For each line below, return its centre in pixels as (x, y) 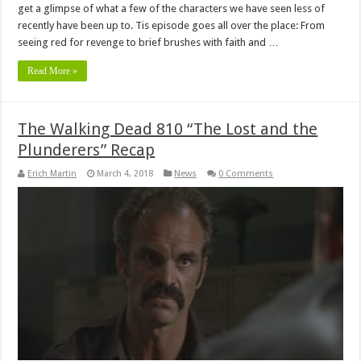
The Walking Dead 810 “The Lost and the (168, 129)
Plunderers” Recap (87, 149)
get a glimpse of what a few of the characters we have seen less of (172, 8)
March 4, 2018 (125, 173)
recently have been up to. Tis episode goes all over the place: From (172, 25)
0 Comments (246, 173)
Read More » (53, 71)
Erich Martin (52, 173)
